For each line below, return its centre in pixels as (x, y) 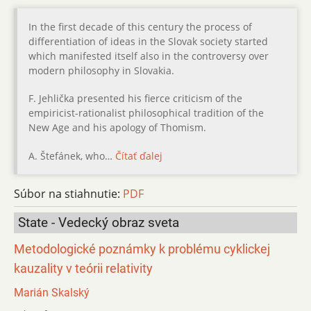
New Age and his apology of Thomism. (117, 128)
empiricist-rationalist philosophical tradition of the (146, 113)
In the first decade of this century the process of (140, 27)
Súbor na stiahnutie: (68, 193)
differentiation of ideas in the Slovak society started (148, 42)
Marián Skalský (52, 293)
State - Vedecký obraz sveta (99, 222)
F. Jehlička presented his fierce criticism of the (135, 99)
